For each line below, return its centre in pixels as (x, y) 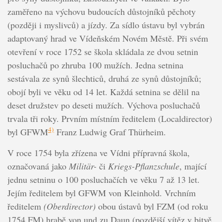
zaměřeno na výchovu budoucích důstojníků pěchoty (101, 12)
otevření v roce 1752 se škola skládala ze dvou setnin (103, 52)
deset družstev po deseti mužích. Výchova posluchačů (104, 105)
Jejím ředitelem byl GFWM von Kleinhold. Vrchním (101, 193)
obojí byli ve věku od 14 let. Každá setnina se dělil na (103, 92)
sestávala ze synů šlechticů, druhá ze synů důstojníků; (104, 79)
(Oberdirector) (69, 206)
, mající (193, 166)
